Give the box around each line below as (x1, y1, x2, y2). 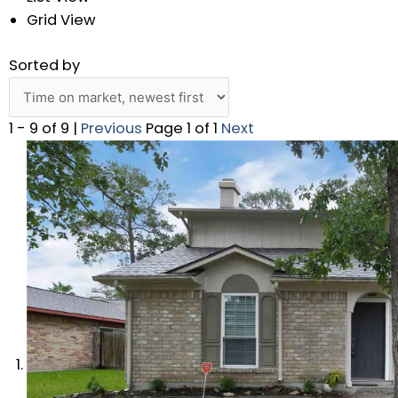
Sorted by (9, 54, 80, 76)
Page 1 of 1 (142, 118, 221, 139)
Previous (81, 118, 142, 139)
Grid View (27, 10, 96, 30)
